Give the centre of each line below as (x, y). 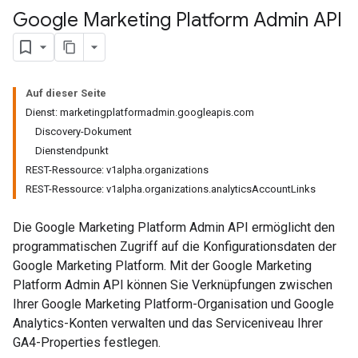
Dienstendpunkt (72, 151)
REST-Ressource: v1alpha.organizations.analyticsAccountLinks (171, 189)
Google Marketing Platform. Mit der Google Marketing (162, 266)
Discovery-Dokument (84, 131)
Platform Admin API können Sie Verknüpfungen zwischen (173, 285)
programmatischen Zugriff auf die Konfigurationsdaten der (175, 247)
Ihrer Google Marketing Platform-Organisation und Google (173, 304)
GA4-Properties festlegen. (87, 342)
